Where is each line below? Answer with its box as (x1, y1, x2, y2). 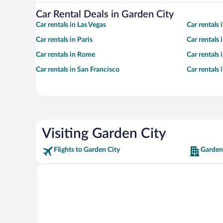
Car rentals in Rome (36, 51, 95, 58)
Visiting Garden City (42, 126, 166, 140)
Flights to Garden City (54, 146, 120, 153)
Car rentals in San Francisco (36, 66, 119, 73)
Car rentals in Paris (36, 36, 93, 43)
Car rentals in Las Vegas (36, 21, 106, 28)
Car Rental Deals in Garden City (36, 9, 174, 19)
